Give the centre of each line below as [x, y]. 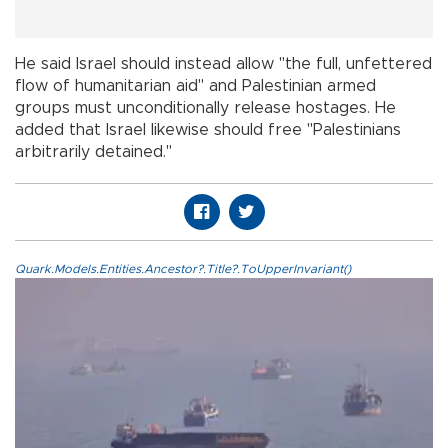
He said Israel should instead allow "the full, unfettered [223, 64]
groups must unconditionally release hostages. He [205, 108]
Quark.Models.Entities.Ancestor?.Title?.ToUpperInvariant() [183, 269]
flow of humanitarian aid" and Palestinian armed [195, 86]
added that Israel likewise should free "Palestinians [208, 130]
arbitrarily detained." [93, 152]
